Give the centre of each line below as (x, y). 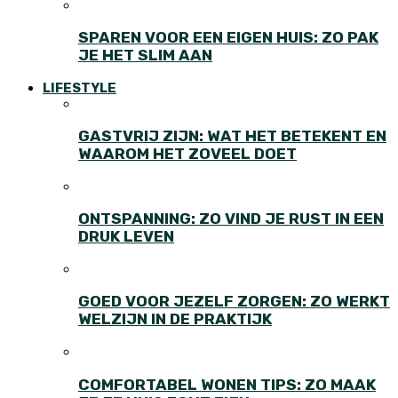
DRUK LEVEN (126, 237)
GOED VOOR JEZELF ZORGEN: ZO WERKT (234, 302)
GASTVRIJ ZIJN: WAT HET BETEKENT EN (232, 136)
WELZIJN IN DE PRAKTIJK (175, 319)
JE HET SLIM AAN (145, 56)
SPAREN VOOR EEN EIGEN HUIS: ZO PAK (228, 38)
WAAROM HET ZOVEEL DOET (187, 154)
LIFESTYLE (80, 88)
